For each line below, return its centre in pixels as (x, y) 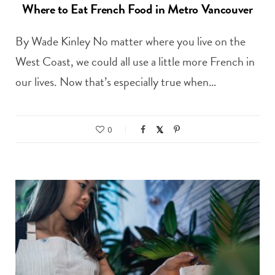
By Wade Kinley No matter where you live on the (130, 41)
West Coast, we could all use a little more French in (135, 62)
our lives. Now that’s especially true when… (116, 82)
